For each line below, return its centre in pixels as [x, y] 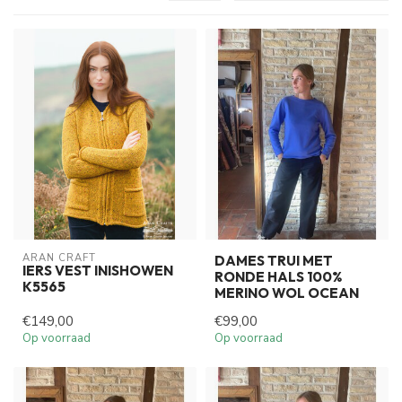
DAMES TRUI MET [274, 261]
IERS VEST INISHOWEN [98, 271]
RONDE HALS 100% [278, 277]
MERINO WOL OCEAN [287, 293]
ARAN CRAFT [59, 258]
